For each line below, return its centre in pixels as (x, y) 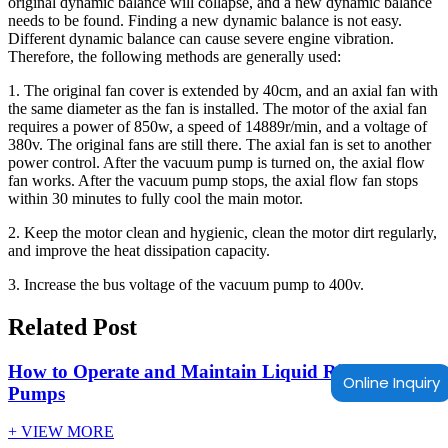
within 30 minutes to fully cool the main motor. (155, 198)
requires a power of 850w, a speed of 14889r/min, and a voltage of (217, 126)
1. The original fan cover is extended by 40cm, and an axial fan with (223, 90)
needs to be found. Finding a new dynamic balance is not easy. (205, 20)
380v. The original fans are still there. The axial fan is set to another (219, 144)
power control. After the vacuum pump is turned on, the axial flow (216, 162)
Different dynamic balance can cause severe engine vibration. (201, 38)
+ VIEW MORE (61, 432)
